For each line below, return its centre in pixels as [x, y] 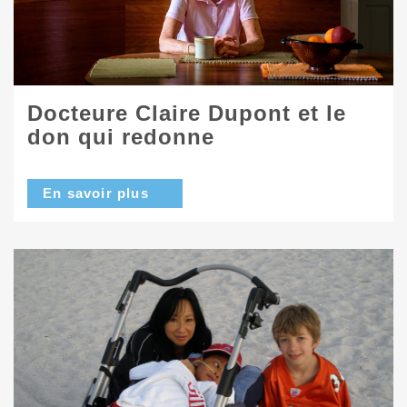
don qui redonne [121, 136]
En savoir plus [96, 193]
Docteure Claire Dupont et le [187, 113]
